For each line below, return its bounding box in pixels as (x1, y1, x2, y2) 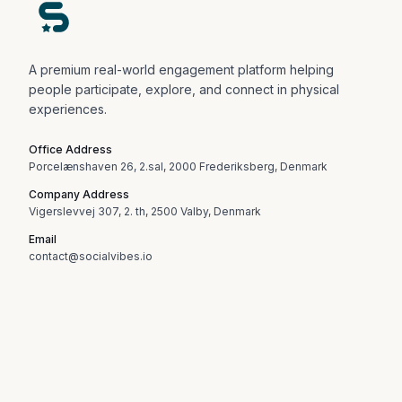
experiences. (29, 101, 107, 117)
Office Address (29, 143, 112, 156)
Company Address (29, 188, 129, 201)
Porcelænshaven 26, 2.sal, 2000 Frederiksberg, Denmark (29, 160, 328, 173)
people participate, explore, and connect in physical (29, 82, 339, 97)
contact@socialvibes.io (29, 249, 153, 263)
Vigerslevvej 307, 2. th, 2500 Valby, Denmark (29, 205, 261, 218)
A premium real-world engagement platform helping (29, 62, 334, 77)
